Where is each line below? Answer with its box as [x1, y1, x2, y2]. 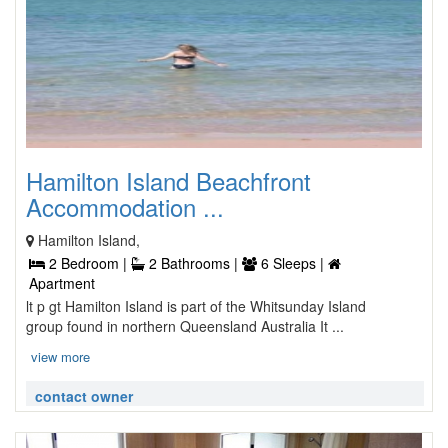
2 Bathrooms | [145, 253, 242, 273]
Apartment [29, 273, 95, 293]
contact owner [35, 386, 133, 406]
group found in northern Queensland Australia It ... [26, 316, 344, 336]
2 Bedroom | [45, 253, 131, 273]
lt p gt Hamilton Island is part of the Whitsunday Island [26, 296, 366, 316]
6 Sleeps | [257, 253, 328, 273]
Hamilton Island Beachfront [26, 163, 311, 198]
